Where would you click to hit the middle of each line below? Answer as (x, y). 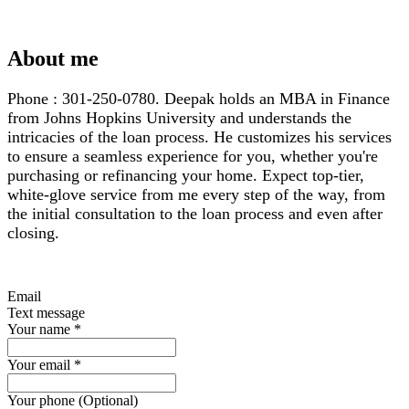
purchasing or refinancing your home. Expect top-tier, (186, 175)
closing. (33, 232)
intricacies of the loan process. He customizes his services (199, 136)
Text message (46, 312)
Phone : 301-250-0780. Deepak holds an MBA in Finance (199, 98)
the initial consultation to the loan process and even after (195, 213)
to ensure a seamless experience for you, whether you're (193, 156)
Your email (39, 364)
